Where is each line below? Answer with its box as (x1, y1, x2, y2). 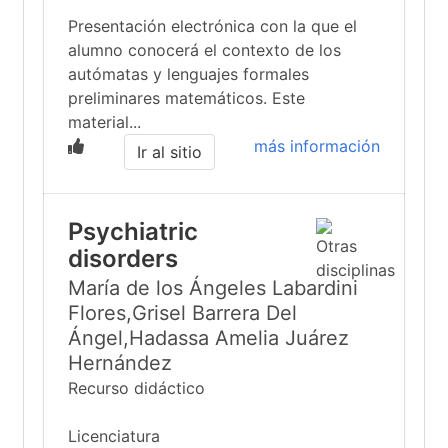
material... (68, 112, 141, 132)
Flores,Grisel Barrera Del (68, 301, 297, 325)
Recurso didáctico (68, 378, 205, 398)
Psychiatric (68, 217, 198, 246)
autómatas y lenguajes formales (68, 64, 309, 84)
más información (254, 136, 380, 156)
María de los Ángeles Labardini (68, 276, 358, 300)
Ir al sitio (136, 142, 202, 162)
